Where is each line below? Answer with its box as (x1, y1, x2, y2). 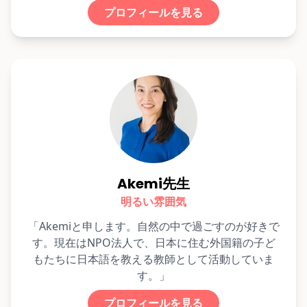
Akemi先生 (117, 174, 190, 194)
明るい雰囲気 (121, 194, 186, 210)
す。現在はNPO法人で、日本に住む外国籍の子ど (32, 235, 275, 251)
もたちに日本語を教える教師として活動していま (33, 251, 274, 267)
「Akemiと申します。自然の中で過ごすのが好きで (27, 219, 280, 234)
